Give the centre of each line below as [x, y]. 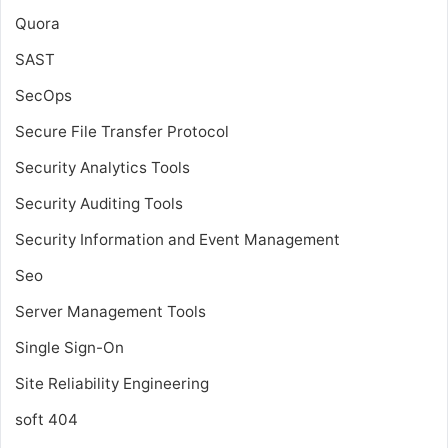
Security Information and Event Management [177, 239]
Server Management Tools [110, 311]
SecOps [43, 95]
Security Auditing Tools [99, 203]
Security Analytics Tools [102, 167]
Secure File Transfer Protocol [122, 131]
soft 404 [46, 419]
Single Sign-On [69, 347]
